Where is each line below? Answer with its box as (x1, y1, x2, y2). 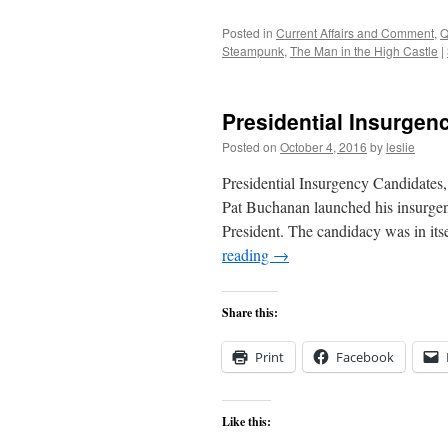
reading (222, 244, 273, 265)
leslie (386, 138, 415, 155)
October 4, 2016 (280, 138, 367, 155)
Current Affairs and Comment (276, 24, 434, 41)
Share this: (222, 304, 278, 321)
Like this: (222, 413, 271, 430)
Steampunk (222, 42, 284, 59)
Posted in (222, 24, 273, 41)
